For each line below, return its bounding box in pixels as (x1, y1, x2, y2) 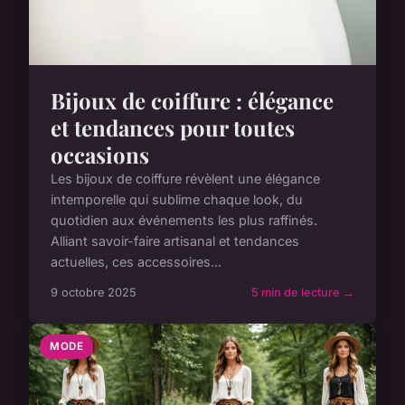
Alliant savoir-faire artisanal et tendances (51, 232, 299, 249)
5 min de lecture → (251, 285, 354, 299)
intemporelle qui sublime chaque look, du (51, 191, 303, 207)
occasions (51, 139, 149, 169)
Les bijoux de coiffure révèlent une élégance (51, 170, 320, 186)
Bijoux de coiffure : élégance (51, 85, 334, 115)
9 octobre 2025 (51, 285, 137, 299)
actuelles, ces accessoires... (51, 253, 221, 269)
